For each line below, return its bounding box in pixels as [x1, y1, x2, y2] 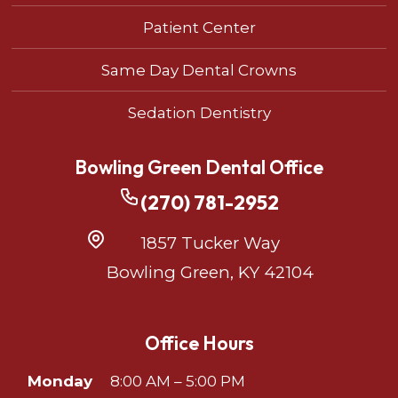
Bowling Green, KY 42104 [106, 261, 314, 283]
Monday [28, 371, 93, 390]
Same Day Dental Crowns [101, 60, 297, 79]
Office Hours [144, 330, 254, 355]
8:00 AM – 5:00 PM [109, 371, 245, 390]
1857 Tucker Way [139, 232, 280, 253]
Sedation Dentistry [127, 103, 271, 122]
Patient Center [142, 18, 256, 36]
